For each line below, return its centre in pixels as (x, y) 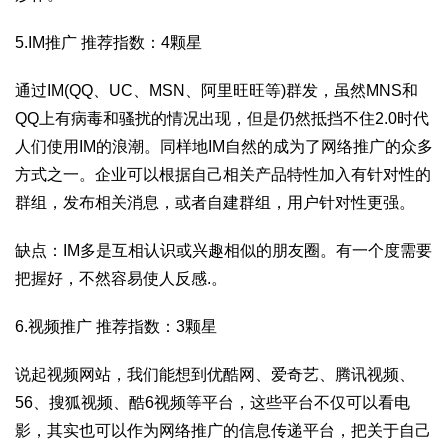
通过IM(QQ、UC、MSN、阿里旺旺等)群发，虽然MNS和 (216, 90)
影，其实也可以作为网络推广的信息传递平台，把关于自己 (223, 430)
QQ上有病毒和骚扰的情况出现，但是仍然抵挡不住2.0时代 (222, 118)
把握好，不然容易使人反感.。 (121, 278)
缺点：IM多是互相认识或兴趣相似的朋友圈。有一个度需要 (223, 250)
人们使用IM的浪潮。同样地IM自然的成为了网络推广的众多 (224, 146)
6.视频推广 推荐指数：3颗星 (116, 326)
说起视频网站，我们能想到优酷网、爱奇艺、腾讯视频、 (215, 374)
